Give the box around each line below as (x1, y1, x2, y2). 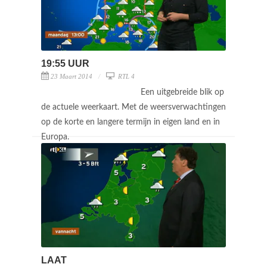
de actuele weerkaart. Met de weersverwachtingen (41, 103, 226, 111)
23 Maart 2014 (51, 72, 92, 80)
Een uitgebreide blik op (141, 88, 224, 97)
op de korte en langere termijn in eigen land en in (41, 117, 220, 126)
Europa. (41, 132, 72, 141)
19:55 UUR (41, 58, 89, 69)
